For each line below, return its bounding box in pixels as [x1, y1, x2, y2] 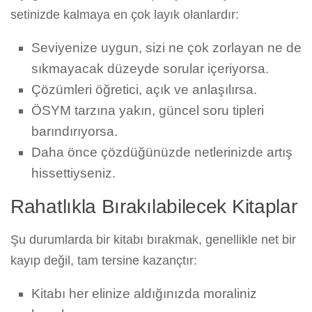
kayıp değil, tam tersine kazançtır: [10, 253, 197, 268]
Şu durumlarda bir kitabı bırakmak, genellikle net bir [10, 233, 296, 247]
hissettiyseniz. [31, 166, 116, 181]
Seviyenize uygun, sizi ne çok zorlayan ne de [31, 40, 302, 56]
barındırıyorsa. [31, 124, 118, 139]
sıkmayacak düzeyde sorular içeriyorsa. [31, 61, 269, 77]
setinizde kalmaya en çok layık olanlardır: [10, 8, 239, 22]
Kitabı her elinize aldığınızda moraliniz [31, 286, 257, 302]
